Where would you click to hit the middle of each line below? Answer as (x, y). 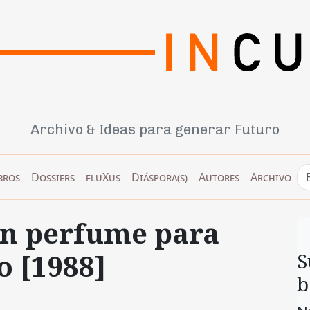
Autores (219, 177)
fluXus (103, 177)
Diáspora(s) (159, 177)
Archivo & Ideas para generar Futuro (155, 129)
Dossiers (53, 177)
